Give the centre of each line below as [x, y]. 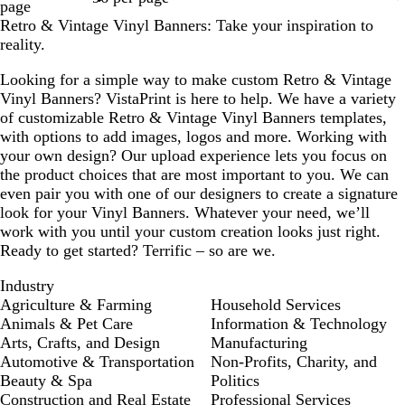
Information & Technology [299, 324]
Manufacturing [259, 343]
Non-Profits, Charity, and [294, 362]
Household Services [276, 305]
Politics [235, 381]
